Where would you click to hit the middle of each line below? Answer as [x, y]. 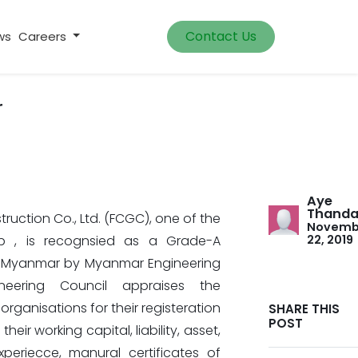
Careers [43, 36]
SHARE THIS [304, 308]
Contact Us [221, 36]
